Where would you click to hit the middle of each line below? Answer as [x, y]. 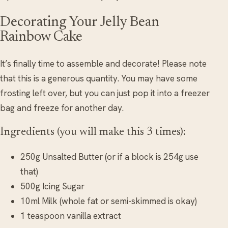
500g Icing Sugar [52, 187]
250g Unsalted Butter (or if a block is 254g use [109, 157]
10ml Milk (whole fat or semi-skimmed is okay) [109, 201]
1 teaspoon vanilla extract [71, 216]
